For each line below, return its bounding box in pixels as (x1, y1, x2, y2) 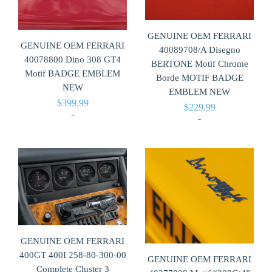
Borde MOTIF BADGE (155, 73, 243, 83)
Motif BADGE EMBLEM (25, 68, 120, 78)
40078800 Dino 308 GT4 (24, 54, 121, 64)
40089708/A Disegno (158, 45, 240, 55)
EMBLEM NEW (169, 87, 230, 97)
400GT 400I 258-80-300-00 (19, 250, 126, 260)
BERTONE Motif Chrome (151, 59, 248, 69)
